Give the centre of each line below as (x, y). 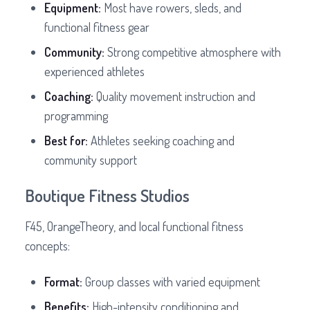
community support (91, 160)
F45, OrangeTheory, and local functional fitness (134, 227)
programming (76, 116)
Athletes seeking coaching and (161, 141)
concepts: (47, 246)
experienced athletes (94, 72)
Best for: (66, 141)
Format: (63, 282)
